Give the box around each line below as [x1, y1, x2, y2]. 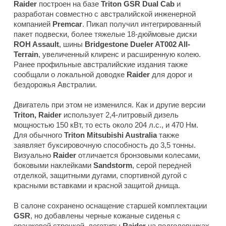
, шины [59, 40, 85, 49]
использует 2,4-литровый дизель [62, 110, 179, 120]
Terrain [14, 50, 38, 59]
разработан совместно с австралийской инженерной [14, 10, 196, 19]
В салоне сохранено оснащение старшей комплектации [14, 201, 207, 210]
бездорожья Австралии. [14, 80, 97, 89]
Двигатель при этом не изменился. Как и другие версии [14, 100, 205, 109]
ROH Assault [14, 40, 59, 49]
